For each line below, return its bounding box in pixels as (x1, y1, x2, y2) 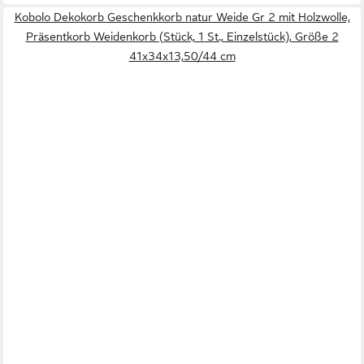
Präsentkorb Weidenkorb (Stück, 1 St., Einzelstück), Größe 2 (25, 30, 339, 44)
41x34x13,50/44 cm (128, 50, 236, 63)
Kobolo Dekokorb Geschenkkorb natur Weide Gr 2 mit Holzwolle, (14, 11, 350, 24)
